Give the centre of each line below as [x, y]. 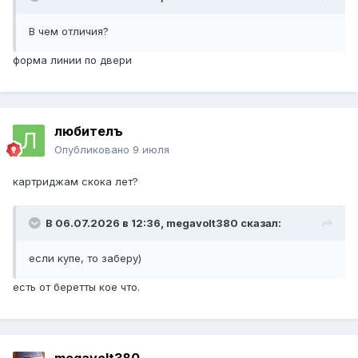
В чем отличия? [70, 32]
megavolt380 [202, 223]
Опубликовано [93, 150]
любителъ [89, 131]
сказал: [260, 223]
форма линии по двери [72, 60]
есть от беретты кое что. [76, 287]
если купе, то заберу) [85, 259]
